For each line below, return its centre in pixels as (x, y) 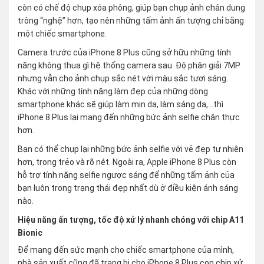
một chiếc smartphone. (62, 34)
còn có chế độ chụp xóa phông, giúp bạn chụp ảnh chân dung (131, 8)
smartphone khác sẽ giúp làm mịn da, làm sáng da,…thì (121, 105)
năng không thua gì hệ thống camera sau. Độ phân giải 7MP (129, 66)
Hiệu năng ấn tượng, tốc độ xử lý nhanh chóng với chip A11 (131, 220)
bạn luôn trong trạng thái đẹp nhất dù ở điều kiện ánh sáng (128, 188)
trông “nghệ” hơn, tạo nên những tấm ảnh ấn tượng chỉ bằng (131, 21)
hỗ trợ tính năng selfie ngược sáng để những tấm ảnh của (126, 175)
